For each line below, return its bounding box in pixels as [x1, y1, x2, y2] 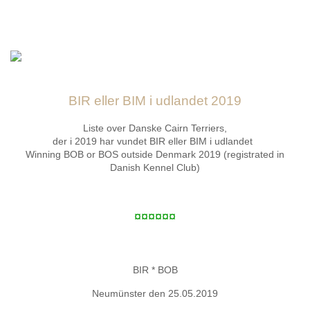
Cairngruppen [3, 265, 91, 284]
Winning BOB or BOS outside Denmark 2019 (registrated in [26, 148, 284, 160]
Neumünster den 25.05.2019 [92, 287, 218, 299]
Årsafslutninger [3, 227, 102, 246]
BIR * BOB [132, 264, 178, 275]
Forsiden [25, 9, 75, 26]
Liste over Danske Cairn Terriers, [83, 122, 227, 134]
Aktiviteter [3, 75, 71, 93]
